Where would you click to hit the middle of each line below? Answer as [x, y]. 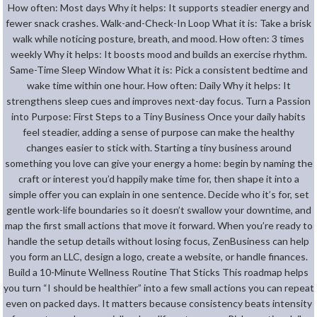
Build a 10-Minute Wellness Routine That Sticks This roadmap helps [158, 272]
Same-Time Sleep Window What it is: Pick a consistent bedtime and [158, 69]
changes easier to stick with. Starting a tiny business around [158, 147]
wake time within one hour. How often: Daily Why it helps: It [158, 85]
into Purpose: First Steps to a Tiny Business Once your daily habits [158, 116]
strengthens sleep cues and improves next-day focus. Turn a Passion [158, 100]
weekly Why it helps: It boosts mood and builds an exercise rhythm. [158, 54]
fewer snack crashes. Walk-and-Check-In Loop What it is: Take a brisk [158, 23]
